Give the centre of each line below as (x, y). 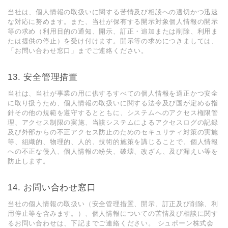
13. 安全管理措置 (43, 77)
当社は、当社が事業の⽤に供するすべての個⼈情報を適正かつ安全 (113, 93)
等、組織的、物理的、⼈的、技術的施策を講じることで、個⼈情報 (113, 142)
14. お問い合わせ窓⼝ (52, 188)
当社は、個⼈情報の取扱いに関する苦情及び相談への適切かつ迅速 (113, 12)
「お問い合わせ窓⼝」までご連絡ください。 (78, 51)
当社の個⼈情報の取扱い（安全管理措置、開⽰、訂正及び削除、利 (113, 204)
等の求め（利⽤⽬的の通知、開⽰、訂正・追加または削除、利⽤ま (113, 31)
